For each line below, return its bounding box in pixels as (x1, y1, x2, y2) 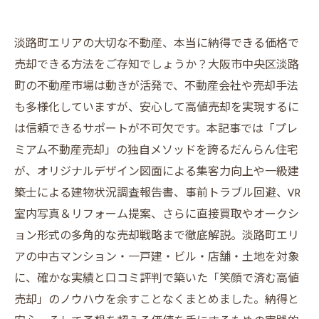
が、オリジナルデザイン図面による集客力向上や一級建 (14, 162, 299, 182)
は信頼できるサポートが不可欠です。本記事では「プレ (14, 120, 298, 139)
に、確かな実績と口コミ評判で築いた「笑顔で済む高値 (14, 269, 299, 288)
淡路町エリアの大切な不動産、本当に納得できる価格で (14, 34, 299, 53)
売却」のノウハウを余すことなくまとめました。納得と (14, 291, 299, 310)
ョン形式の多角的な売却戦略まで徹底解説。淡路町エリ (14, 226, 299, 246)
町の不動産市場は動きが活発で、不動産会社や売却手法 (14, 77, 298, 96)
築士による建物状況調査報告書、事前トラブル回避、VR (14, 184, 300, 203)
